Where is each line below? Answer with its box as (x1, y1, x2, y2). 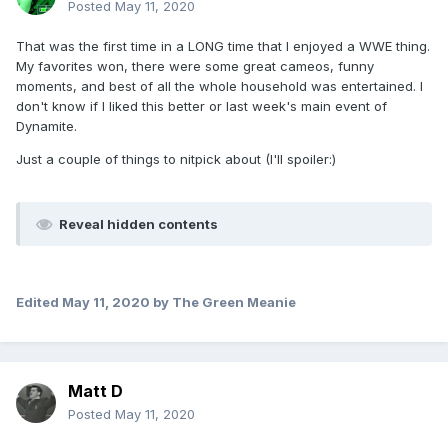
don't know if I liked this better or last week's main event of (16, 98, 387, 115)
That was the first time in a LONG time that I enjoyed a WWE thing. (16, 38, 430, 55)
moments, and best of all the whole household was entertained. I (16, 78, 423, 95)
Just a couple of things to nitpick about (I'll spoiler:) (16, 151, 336, 168)
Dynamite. (16, 118, 77, 135)
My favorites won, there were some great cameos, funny (16, 58, 374, 75)
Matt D (68, 381, 123, 402)
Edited (16, 294, 62, 311)
